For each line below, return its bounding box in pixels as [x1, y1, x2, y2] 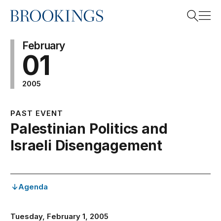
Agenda [18, 182, 48, 191]
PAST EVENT [10, 109, 64, 118]
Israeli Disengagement [10, 137, 163, 154]
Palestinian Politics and [10, 120, 168, 137]
